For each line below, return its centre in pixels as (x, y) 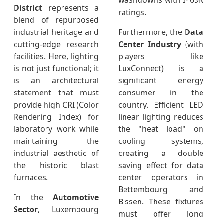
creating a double (161, 153)
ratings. (132, 12)
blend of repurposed (56, 20)
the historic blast (56, 165)
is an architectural (56, 81)
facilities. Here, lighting (56, 56)
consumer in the (161, 93)
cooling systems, (161, 141)
